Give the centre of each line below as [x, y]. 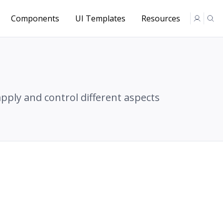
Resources [161, 18]
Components [35, 18]
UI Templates [100, 18]
